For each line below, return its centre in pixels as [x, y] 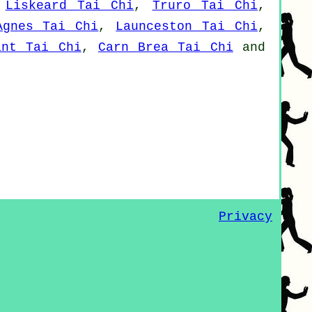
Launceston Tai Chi [187, 27]
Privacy [245, 217]
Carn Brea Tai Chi [165, 48]
